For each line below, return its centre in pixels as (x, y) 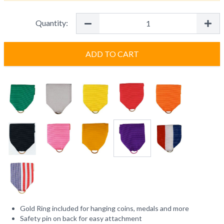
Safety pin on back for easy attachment (81, 218)
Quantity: (52, 23)
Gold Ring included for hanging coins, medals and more (104, 208)
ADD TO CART (112, 54)
